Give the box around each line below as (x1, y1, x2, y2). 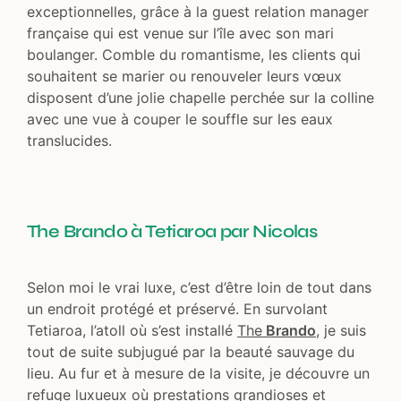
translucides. (27, 131, 112, 149)
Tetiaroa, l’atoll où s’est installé (27, 320, 237, 339)
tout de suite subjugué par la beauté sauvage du (27, 342, 354, 361)
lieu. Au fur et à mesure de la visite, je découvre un (27, 363, 370, 382)
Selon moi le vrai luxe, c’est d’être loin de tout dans (27, 277, 371, 296)
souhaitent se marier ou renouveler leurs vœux (27, 66, 342, 85)
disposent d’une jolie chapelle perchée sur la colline (27, 88, 374, 107)
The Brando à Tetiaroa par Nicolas (27, 219, 318, 243)
